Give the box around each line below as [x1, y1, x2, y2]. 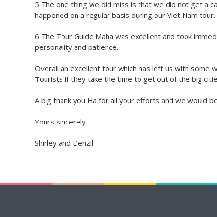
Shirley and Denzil [35, 138, 93, 148]
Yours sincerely [35, 117, 86, 126]
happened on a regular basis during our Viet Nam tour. [35, 10, 215, 20]
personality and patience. [35, 42, 118, 52]
